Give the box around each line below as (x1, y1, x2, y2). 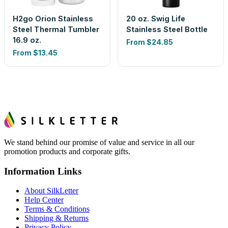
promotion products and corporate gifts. (4, 147, 130, 156)
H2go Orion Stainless (13, 14, 93, 23)
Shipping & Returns (24, 214, 89, 223)
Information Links (4, 165, 81, 177)
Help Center (24, 195, 64, 205)
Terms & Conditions (24, 205, 90, 214)
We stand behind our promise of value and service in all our (4, 138, 194, 147)
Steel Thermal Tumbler (13, 25, 99, 34)
